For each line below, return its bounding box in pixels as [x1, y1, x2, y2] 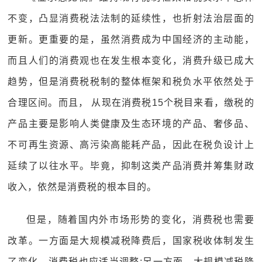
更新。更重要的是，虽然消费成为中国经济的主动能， [8, 35, 254, 44]
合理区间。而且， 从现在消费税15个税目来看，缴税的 [8, 98, 254, 108]
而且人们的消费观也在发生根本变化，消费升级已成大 [8, 56, 254, 65]
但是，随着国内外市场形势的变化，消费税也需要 [26, 215, 254, 225]
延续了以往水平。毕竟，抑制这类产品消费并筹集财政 [8, 161, 254, 171]
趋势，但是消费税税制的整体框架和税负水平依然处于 [8, 77, 254, 87]
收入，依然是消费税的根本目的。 [8, 182, 157, 192]
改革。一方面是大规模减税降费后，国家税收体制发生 [8, 236, 254, 246]
